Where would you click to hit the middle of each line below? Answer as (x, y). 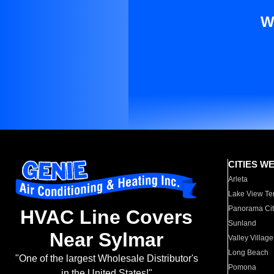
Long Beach (249, 253)
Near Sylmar (106, 240)
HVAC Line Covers (106, 217)
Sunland (243, 223)
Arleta (238, 179)
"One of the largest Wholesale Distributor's (106, 259)
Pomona (243, 267)
